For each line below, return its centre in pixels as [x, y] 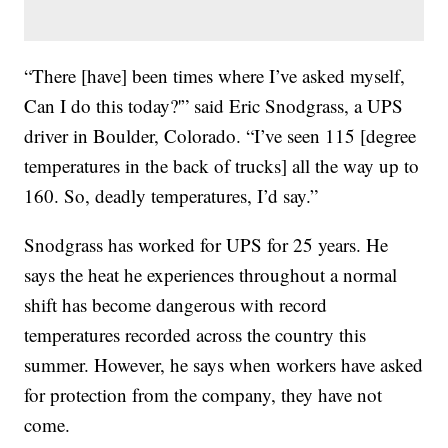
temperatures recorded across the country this [195, 334]
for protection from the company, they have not [203, 394]
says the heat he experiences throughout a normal [211, 274]
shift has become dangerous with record [176, 304]
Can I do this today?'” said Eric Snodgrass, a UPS [214, 105]
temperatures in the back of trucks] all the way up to [222, 165]
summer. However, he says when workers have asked [224, 364]
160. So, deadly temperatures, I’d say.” [171, 195]
